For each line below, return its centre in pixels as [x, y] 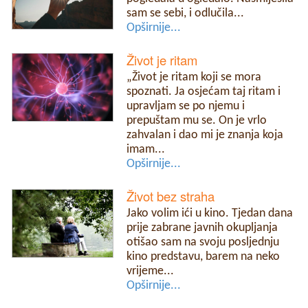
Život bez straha [171, 196]
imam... [146, 150]
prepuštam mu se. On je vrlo [197, 121]
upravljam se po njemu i [186, 107]
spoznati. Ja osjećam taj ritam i [204, 92]
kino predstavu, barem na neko [203, 257]
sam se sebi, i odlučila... [186, 14]
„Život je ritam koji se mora [194, 78]
